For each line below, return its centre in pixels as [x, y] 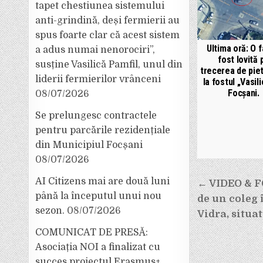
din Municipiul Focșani [89, 145]
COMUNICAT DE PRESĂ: [92, 232]
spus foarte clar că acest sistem [108, 35]
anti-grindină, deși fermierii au [108, 21]
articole [226, 230]
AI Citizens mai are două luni [103, 181]
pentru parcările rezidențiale [103, 130]
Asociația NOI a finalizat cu [98, 247]
